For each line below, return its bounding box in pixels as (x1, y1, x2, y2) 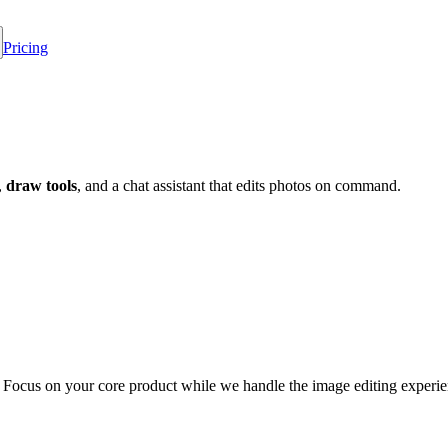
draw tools (6, 176, 77, 194)
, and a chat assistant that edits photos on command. (77, 176, 401, 194)
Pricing (3, 39, 48, 56)
